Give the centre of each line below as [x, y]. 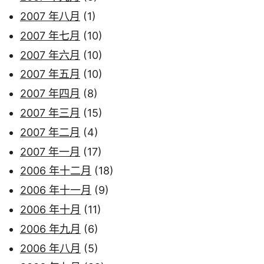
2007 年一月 [50, 151]
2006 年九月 [50, 229]
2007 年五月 [50, 74]
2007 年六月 [50, 55]
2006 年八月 [50, 248]
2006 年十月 [50, 209]
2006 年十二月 [56, 171]
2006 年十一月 [56, 190]
